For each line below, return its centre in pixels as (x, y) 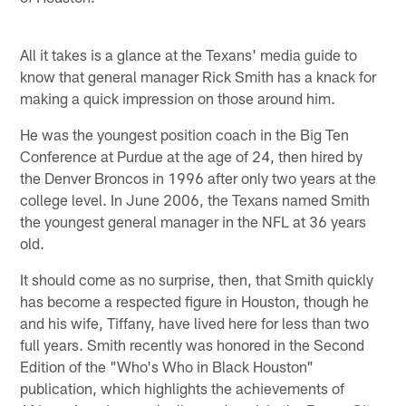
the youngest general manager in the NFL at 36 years (193, 221)
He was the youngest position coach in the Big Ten (185, 134)
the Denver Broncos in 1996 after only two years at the (198, 177)
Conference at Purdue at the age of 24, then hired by (192, 155)
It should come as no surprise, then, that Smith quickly (197, 279)
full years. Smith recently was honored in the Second (193, 344)
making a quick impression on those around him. (178, 97)
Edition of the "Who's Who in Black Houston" (167, 366)
